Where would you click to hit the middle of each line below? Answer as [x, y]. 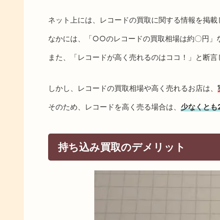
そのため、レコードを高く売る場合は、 [114, 107]
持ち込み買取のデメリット [122, 147]
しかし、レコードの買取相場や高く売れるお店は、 [133, 88]
